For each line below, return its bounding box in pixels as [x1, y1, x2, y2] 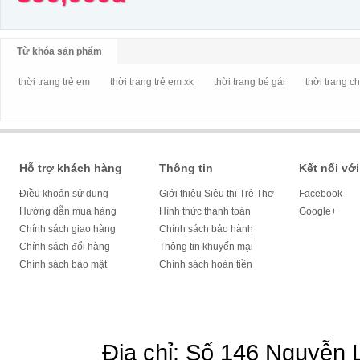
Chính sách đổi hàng [19, 241, 110, 252]
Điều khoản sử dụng [19, 188, 108, 199]
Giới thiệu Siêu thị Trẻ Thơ [159, 188, 274, 199]
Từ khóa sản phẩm [16, 46, 102, 57]
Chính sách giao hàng [19, 223, 116, 235]
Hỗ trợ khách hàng [19, 162, 122, 174]
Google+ [299, 206, 337, 217]
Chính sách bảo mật [19, 259, 107, 270]
